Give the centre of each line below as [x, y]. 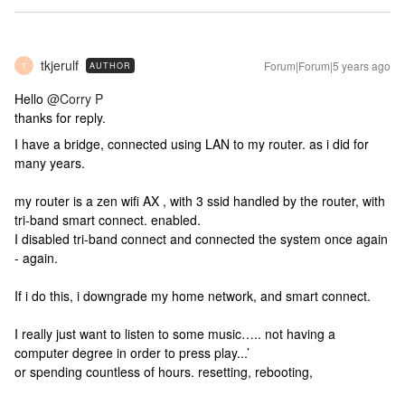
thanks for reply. [60, 118]
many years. [50, 163]
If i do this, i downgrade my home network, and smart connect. [194, 296]
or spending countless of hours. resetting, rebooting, [165, 372]
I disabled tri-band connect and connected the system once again [201, 239]
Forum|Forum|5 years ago [327, 66]
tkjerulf [60, 65]
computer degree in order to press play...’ [132, 353]
